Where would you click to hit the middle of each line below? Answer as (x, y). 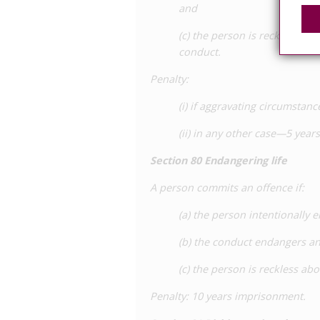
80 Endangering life (239, 160)
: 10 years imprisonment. (246, 296)
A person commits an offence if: (227, 187)
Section (169, 160)
